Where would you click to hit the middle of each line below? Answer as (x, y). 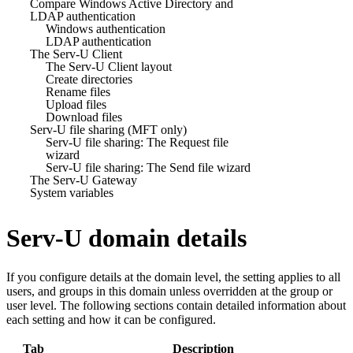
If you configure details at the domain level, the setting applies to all (173, 277)
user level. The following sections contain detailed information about (176, 305)
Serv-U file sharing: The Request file (137, 142)
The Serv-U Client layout (109, 66)
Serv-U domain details (126, 238)
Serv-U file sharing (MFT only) (108, 129)
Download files (84, 117)
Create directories (89, 79)
